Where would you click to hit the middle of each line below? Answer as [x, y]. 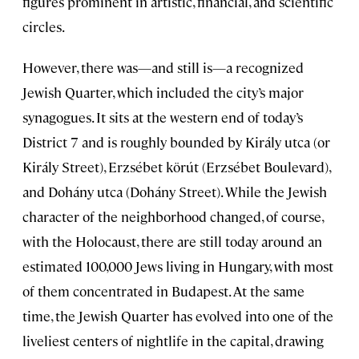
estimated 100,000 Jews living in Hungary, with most [178, 266]
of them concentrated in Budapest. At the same [163, 291]
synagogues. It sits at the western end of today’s [163, 117]
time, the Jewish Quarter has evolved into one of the [178, 316]
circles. [44, 27]
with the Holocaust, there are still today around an [172, 242]
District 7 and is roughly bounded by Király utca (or [176, 142]
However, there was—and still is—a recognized [163, 68]
